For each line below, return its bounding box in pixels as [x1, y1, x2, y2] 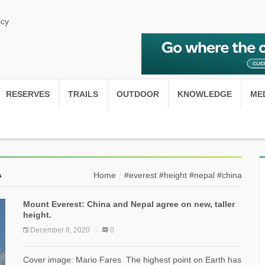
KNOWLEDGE [177, 89, 232, 99]
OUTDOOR [117, 89, 159, 99]
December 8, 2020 [30, 226, 90, 234]
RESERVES [6, 89, 50, 99]
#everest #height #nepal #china [124, 170, 242, 180]
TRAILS [68, 89, 98, 99]
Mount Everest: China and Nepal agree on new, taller [23, 199, 235, 209]
